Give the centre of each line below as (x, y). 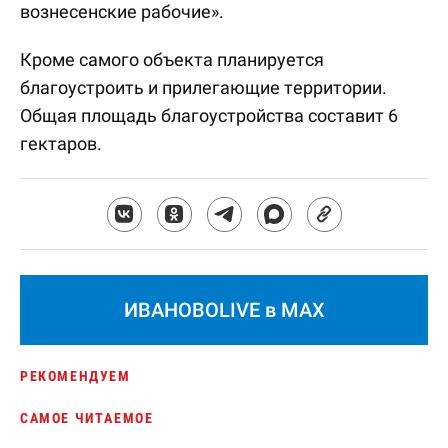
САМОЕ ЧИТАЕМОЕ (87, 418)
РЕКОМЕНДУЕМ (75, 376)
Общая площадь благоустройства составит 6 (209, 115)
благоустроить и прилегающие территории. (203, 87)
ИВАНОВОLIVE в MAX (224, 310)
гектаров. (61, 143)
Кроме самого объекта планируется (172, 59)
